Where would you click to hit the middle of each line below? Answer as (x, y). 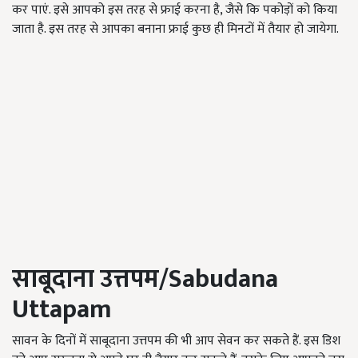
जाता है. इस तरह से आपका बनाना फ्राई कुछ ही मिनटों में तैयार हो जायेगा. (175, 29)
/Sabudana (219, 279)
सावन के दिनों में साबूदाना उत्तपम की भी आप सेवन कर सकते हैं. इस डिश (176, 341)
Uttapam (62, 310)
